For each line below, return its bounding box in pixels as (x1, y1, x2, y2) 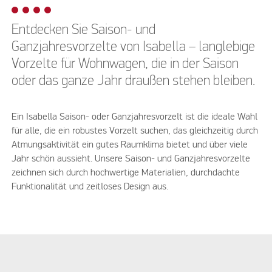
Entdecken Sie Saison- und (12, 23, 156, 37)
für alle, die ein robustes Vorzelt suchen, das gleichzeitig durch (12, 126, 259, 137)
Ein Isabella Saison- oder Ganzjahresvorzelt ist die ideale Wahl (12, 112, 258, 123)
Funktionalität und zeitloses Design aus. (12, 182, 169, 192)
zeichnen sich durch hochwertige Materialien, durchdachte (12, 168, 240, 178)
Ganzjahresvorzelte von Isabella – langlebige (12, 40, 256, 54)
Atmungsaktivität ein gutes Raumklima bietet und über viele (12, 140, 248, 151)
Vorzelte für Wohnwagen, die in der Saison (12, 57, 239, 71)
